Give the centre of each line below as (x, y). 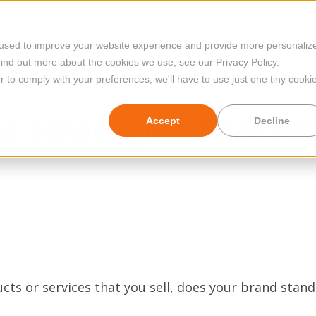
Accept (163, 121)
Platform (183, 24)
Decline (272, 121)
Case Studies (263, 24)
